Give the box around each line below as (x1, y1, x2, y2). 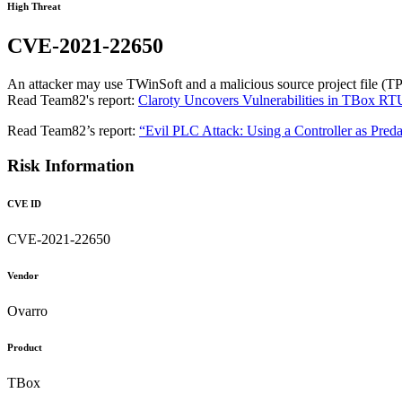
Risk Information (7, 155, 135, 175)
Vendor (7, 269, 39, 281)
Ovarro (7, 302, 48, 319)
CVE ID (7, 197, 41, 209)
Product (7, 341, 42, 353)
